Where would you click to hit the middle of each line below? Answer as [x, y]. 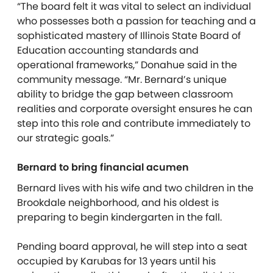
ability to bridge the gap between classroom [125, 94]
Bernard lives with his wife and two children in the [135, 188]
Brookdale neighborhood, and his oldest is [118, 203]
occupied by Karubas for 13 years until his [116, 261]
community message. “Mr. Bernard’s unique [122, 80]
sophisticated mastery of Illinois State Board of [129, 36]
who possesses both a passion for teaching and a [136, 21]
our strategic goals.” [66, 138]
